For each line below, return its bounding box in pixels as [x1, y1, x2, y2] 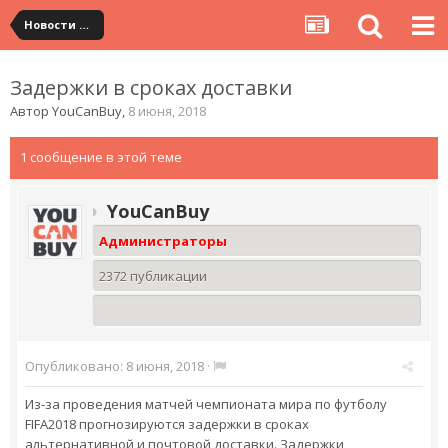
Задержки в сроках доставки [10, 74, 292, 101]
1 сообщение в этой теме [20, 148, 182, 166]
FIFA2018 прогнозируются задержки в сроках [25, 415, 309, 433]
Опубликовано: [25, 357, 126, 375]
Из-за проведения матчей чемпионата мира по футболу [25, 395, 387, 413]
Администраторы [99, 232, 227, 250]
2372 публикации [99, 267, 207, 285]
